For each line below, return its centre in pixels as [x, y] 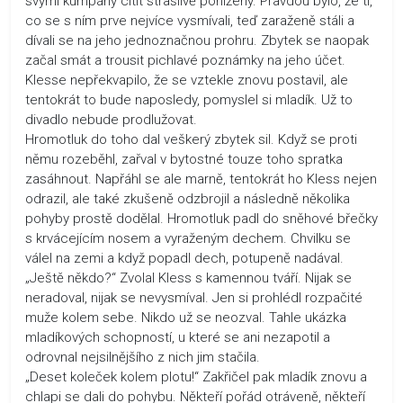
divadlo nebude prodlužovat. [111, 119]
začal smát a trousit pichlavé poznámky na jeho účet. [185, 60]
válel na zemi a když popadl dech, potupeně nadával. [184, 258]
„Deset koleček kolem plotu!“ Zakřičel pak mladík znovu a [196, 376]
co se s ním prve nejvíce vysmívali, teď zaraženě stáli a [190, 20]
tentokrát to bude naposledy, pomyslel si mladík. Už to [189, 99]
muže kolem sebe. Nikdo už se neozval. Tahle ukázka [186, 317]
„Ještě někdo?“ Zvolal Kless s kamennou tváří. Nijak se [188, 278]
